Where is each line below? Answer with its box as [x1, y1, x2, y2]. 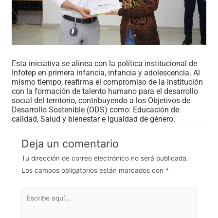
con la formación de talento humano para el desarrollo [12, 87, 198, 96]
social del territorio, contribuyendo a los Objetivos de [12, 96, 190, 106]
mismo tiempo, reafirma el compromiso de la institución [12, 77, 203, 87]
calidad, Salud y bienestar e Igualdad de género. [12, 114, 175, 124]
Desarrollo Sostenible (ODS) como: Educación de [12, 105, 179, 115]
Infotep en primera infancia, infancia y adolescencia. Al [12, 68, 200, 78]
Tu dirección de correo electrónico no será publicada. [21, 154, 188, 163]
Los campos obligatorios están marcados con [21, 166, 165, 175]
